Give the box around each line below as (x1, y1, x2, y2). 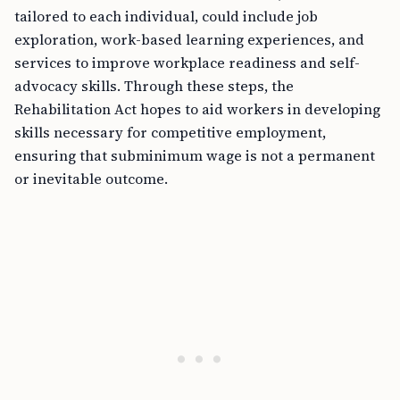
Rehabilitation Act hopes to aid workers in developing (14, 99, 380, 119)
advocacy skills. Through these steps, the (14, 76, 294, 96)
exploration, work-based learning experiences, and (14, 29, 364, 49)
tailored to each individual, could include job (14, 6, 318, 26)
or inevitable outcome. (14, 169, 168, 188)
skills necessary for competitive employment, (14, 122, 326, 142)
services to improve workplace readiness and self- (14, 53, 360, 72)
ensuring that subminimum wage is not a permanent (14, 146, 375, 165)
